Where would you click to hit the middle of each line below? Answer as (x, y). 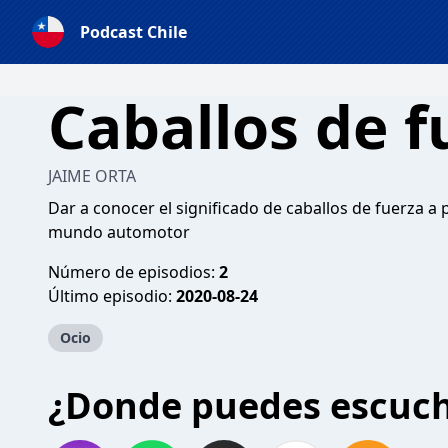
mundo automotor (119, 232)
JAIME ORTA (92, 176)
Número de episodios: (133, 272)
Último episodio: (112, 296)
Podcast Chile (133, 32)
